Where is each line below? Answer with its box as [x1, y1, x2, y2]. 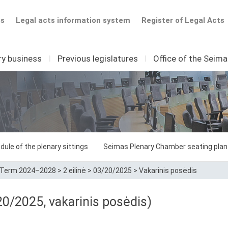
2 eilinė [63, 166, 86, 175]
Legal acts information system [15, 16, 130, 25]
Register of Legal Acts [141, 16, 224, 25]
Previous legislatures [57, 53, 138, 64]
